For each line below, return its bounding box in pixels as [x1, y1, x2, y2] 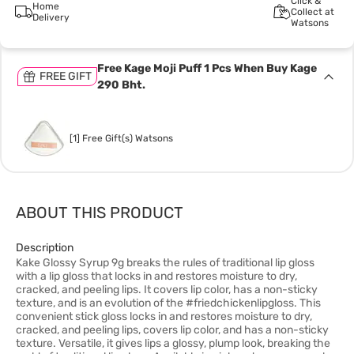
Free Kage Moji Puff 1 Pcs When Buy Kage [97, 62, 317, 75]
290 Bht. [97, 78, 145, 92]
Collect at [290, 6, 334, 17]
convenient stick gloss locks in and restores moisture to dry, [16, 310, 312, 323]
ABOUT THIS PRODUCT [16, 203, 183, 222]
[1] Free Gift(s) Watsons [70, 133, 173, 144]
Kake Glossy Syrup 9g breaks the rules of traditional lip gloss [16, 256, 314, 269]
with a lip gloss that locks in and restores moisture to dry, [16, 269, 297, 283]
